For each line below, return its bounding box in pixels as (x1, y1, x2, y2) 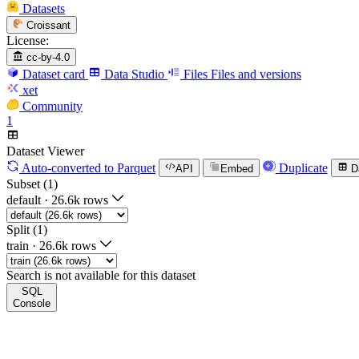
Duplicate (278, 160, 328, 175)
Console (13, 296, 50, 309)
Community (22, 99, 83, 114)
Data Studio (104, 67, 164, 82)
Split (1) (6, 222, 47, 236)
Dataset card (22, 67, 85, 82)
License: (6, 33, 49, 47)
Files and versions (211, 67, 301, 82)
